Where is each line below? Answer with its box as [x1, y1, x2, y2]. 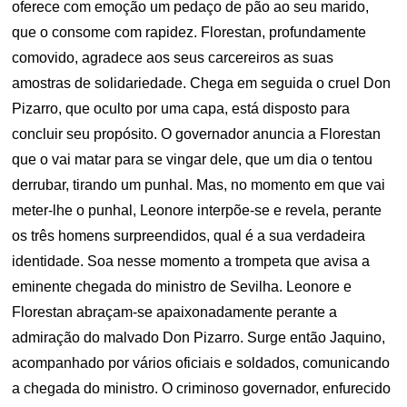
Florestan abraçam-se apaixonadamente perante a [12, 304, 338, 320]
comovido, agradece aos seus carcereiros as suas [12, 50, 334, 65]
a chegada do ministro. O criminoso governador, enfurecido [12, 381, 392, 396]
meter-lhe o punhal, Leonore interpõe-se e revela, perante [12, 203, 382, 218]
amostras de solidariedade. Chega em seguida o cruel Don [12, 75, 392, 91]
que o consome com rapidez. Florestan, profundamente [12, 25, 367, 40]
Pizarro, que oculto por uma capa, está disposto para [12, 101, 351, 116]
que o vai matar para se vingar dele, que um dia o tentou [12, 152, 373, 167]
